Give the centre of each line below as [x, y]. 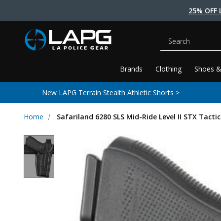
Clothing [169, 69]
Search [170, 37]
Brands [131, 69]
